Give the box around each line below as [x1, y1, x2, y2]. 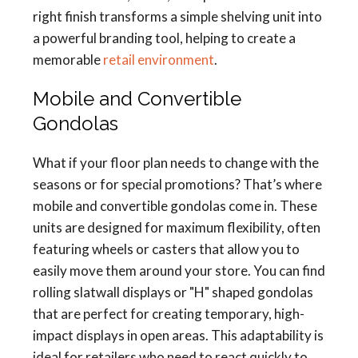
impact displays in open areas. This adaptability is [33, 327, 324, 344]
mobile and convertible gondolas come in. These [33, 197, 317, 214]
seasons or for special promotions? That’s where [33, 176, 322, 193]
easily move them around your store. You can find [33, 262, 325, 279]
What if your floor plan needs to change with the [33, 154, 319, 171]
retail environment [103, 51, 214, 68]
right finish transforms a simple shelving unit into [33, 8, 322, 25]
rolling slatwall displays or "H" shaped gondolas [33, 284, 313, 300]
